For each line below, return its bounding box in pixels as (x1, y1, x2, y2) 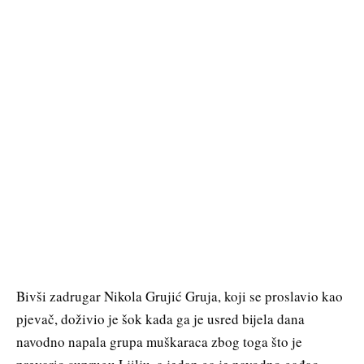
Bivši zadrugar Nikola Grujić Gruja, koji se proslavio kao (16, 286, 343, 305)
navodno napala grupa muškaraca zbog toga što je (16, 331, 302, 351)
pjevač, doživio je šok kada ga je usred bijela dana (16, 309, 305, 328)
